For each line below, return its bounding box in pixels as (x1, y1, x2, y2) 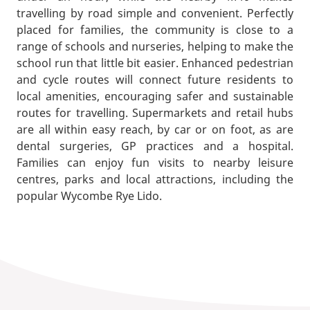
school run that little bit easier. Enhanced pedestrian (17, 55, 293, 71)
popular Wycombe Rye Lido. (17, 188, 162, 204)
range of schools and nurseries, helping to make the (17, 39, 293, 55)
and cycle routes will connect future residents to (17, 72, 293, 88)
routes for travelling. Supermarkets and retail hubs (17, 105, 293, 121)
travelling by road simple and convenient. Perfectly (17, 6, 293, 21)
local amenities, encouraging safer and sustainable (17, 89, 293, 104)
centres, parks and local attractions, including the (17, 172, 293, 188)
